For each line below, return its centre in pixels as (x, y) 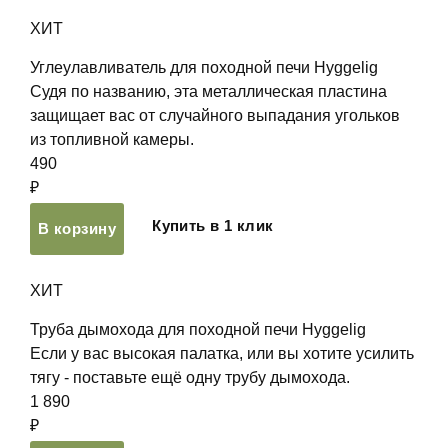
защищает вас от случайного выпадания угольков (215, 115)
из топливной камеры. (114, 139)
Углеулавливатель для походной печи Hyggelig (204, 67)
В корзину (77, 228)
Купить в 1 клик (213, 225)
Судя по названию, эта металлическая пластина (208, 91)
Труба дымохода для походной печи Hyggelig (198, 329)
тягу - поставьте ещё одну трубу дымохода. (192, 377)
